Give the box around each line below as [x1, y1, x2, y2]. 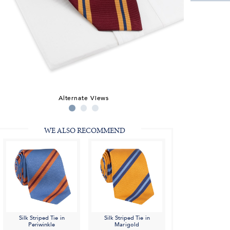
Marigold [114, 221, 139, 229]
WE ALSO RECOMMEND [44, 127, 125, 135]
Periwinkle [28, 221, 55, 229]
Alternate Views [58, 93, 109, 102]
